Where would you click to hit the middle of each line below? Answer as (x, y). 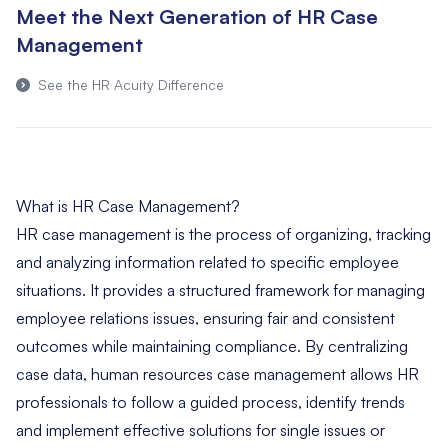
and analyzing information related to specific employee (207, 261)
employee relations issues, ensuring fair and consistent (205, 317)
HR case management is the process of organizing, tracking (223, 233)
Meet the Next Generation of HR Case (197, 16)
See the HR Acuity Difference (131, 84)
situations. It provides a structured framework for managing (220, 289)
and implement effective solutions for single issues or (200, 429)
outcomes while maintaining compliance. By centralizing (212, 345)
